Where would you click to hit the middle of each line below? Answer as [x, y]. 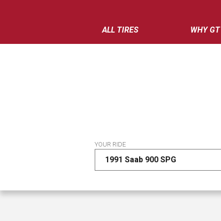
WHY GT [205, 30]
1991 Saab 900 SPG [141, 160]
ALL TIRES [120, 30]
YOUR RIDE [110, 144]
